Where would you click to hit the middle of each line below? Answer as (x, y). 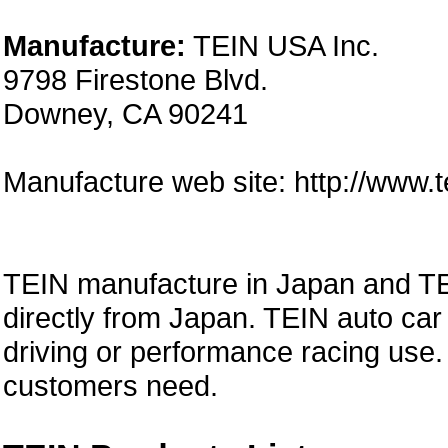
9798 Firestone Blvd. (135, 79)
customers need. (110, 385)
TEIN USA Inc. (282, 45)
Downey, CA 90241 (125, 113)
